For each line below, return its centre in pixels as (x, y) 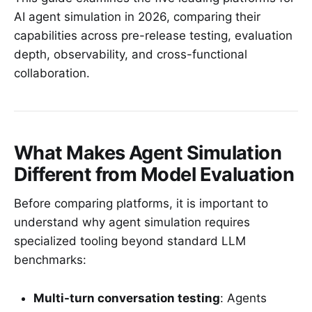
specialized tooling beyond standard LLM (130, 241)
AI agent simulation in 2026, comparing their (137, 16)
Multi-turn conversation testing (127, 298)
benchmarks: (50, 260)
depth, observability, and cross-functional (131, 54)
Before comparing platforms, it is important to (141, 204)
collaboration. (52, 73)
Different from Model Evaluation (154, 174)
